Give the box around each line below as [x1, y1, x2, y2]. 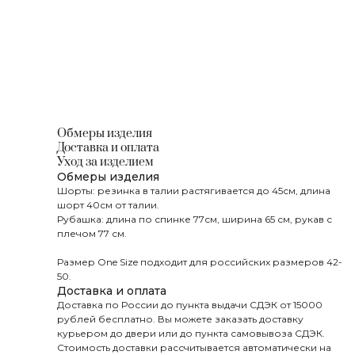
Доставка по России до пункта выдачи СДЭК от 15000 [57, 299, 323, 311]
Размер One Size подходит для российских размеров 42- [57, 256, 342, 268]
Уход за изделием [57, 155, 154, 170]
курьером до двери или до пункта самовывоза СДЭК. [57, 327, 325, 339]
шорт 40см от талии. [57, 199, 159, 211]
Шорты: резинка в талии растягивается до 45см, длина [57, 185, 330, 197]
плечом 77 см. [57, 227, 127, 239]
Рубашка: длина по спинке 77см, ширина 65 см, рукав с [57, 213, 332, 225]
